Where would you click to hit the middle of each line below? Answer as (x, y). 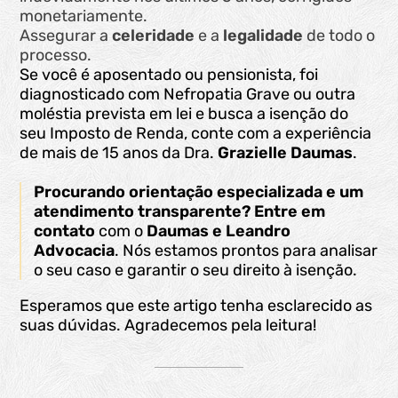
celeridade (154, 36)
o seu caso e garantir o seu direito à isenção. (196, 271)
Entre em (290, 212)
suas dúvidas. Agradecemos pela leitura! (168, 326)
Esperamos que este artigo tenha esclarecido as (196, 306)
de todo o (339, 36)
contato (65, 231)
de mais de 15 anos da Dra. (119, 153)
